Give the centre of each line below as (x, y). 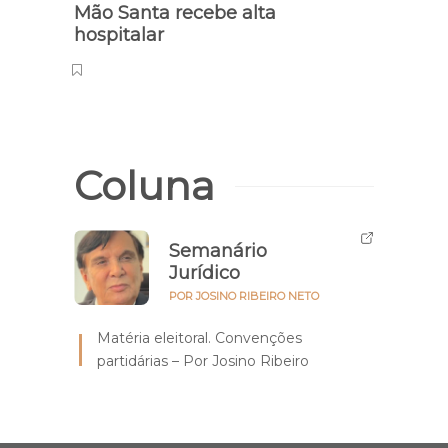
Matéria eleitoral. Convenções (199, 338)
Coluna (144, 186)
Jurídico (204, 273)
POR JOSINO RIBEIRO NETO (244, 296)
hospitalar (121, 35)
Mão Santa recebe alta (175, 13)
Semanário (218, 251)
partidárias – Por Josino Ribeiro (203, 361)
